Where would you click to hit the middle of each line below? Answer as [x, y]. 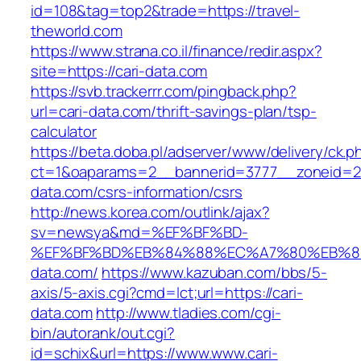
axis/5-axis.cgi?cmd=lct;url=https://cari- [167, 293]
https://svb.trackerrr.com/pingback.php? [164, 91]
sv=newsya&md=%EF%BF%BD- [139, 232]
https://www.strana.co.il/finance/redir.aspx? [176, 51]
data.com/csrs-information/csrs [137, 192]
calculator [64, 132]
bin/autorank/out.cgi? [103, 333]
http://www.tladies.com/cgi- [189, 313]
